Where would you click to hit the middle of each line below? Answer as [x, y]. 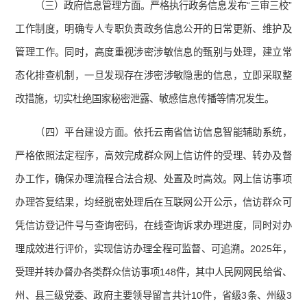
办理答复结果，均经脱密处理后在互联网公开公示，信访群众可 [153, 202]
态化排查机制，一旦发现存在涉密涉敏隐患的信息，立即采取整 [153, 76]
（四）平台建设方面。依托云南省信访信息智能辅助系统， [163, 133]
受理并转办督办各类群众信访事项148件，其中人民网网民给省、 [153, 272]
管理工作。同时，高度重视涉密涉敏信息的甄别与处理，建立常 [153, 52]
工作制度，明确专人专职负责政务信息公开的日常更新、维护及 [153, 29]
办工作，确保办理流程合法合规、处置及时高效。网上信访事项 [153, 179]
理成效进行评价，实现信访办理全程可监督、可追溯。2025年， [153, 249]
